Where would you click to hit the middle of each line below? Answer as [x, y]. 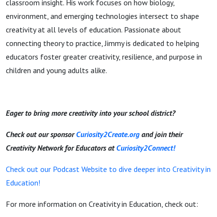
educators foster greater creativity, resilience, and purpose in [104, 57]
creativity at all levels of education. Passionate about [93, 30]
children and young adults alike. [56, 70]
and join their [161, 134]
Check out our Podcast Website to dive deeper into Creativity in [108, 169]
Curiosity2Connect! [145, 148]
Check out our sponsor [41, 134]
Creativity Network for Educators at [60, 148]
